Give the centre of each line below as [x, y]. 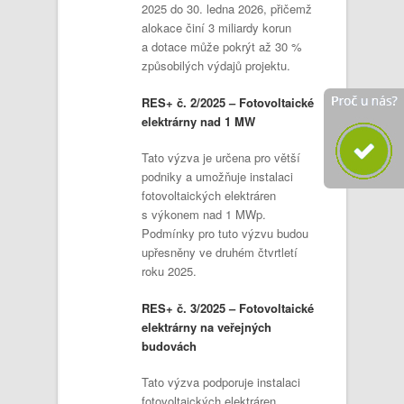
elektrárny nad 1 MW [198, 121]
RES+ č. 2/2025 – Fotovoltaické [228, 102]
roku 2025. [169, 271]
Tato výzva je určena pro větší [221, 157]
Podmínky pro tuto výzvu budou [225, 233]
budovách [169, 345]
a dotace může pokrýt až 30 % [222, 46]
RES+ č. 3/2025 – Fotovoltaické [228, 308]
